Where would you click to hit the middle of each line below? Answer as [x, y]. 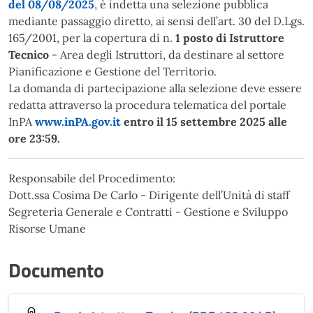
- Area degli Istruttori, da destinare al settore [167, 54]
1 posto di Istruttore [230, 37]
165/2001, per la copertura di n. [92, 37]
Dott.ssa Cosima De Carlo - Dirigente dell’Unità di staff [149, 195]
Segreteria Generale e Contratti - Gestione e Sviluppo [148, 211]
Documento [56, 270]
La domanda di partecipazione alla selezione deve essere [155, 88]
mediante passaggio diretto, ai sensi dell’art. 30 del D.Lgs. [156, 21]
